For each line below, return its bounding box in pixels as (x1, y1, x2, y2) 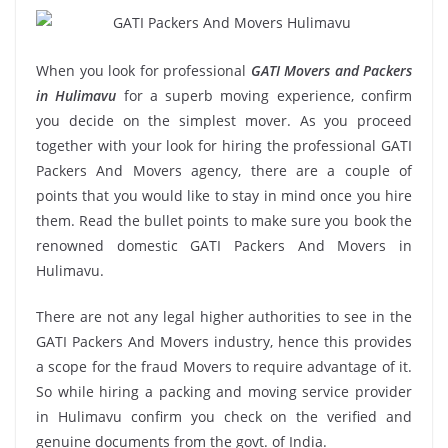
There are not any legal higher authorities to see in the (36, 306, 412, 326)
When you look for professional (36, 60, 251, 80)
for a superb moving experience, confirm (116, 85, 413, 105)
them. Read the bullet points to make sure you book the (36, 210, 412, 230)
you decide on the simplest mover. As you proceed (36, 110, 412, 130)
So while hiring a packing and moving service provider (36, 381, 412, 401)
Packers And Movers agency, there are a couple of (36, 160, 412, 180)
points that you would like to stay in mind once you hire (36, 185, 412, 205)
